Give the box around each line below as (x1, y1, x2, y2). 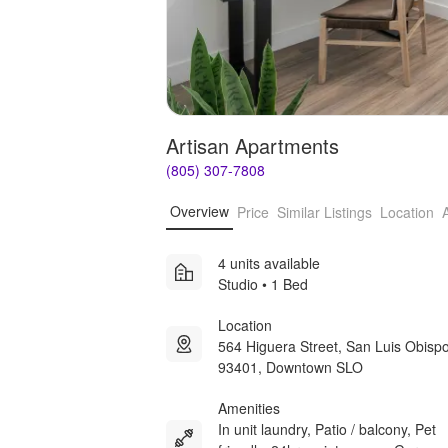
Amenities (218, 397, 280, 418)
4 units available (218, 252, 320, 273)
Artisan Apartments (166, 130, 339, 160)
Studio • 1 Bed (218, 273, 308, 294)
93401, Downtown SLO (218, 356, 363, 377)
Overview (170, 201, 229, 222)
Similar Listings (277, 202, 372, 223)
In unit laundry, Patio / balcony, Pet (218, 418, 436, 439)
